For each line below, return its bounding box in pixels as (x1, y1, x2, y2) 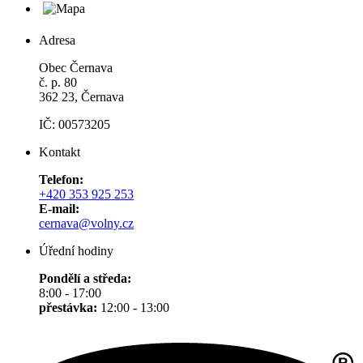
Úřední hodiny (39, 243, 113, 258)
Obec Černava (39, 60, 113, 75)
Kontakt (39, 144, 80, 159)
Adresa (39, 32, 75, 47)
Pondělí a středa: (39, 271, 131, 285)
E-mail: (39, 201, 79, 216)
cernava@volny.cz (39, 216, 134, 230)
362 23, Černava (39, 89, 124, 104)
